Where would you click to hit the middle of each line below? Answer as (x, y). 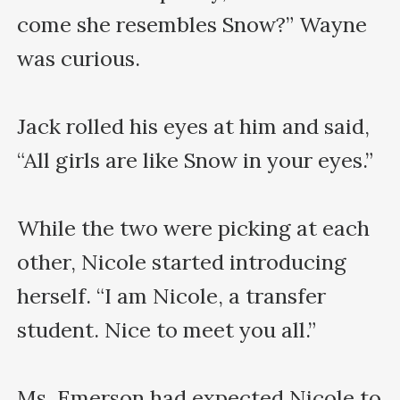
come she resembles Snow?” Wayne (192, 24)
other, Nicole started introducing (182, 262)
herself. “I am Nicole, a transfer (172, 296)
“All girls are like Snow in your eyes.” (196, 160)
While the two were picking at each (194, 228)
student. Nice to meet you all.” (167, 329)
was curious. (79, 58)
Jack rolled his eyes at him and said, (194, 126)
